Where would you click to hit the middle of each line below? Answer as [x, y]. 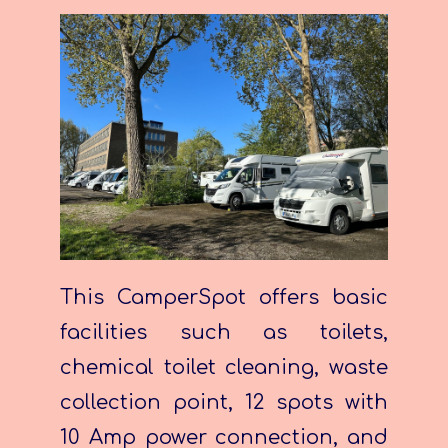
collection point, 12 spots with [224, 403]
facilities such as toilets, [224, 333]
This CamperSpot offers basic [224, 298]
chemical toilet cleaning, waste [224, 368]
